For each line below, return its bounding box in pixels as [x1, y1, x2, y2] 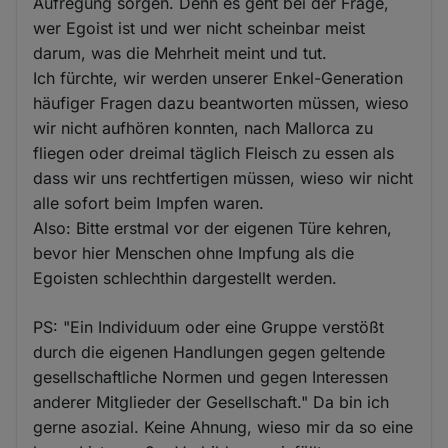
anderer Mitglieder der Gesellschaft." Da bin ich [33, 391, 390, 412]
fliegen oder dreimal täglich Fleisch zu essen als [33, 142, 395, 163]
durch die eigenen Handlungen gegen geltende [33, 341, 386, 362]
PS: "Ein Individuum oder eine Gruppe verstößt [33, 316, 385, 337]
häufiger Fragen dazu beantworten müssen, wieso [33, 92, 410, 113]
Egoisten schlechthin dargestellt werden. [33, 267, 338, 288]
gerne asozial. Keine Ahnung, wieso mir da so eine [33, 416, 414, 437]
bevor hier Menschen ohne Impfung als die [33, 242, 355, 263]
